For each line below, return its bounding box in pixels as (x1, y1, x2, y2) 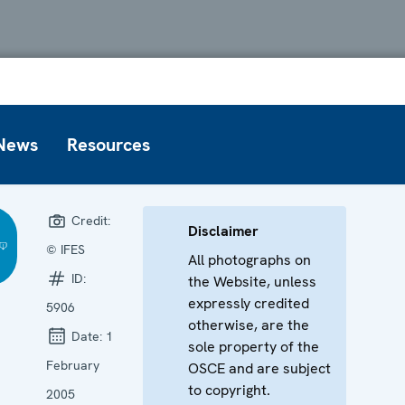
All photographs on (187, 250, 311, 269)
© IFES (45, 240, 85, 258)
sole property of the (187, 336, 319, 356)
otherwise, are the (187, 315, 309, 334)
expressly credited (187, 293, 309, 313)
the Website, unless (187, 271, 316, 291)
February (45, 356, 99, 373)
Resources (67, 132, 150, 156)
